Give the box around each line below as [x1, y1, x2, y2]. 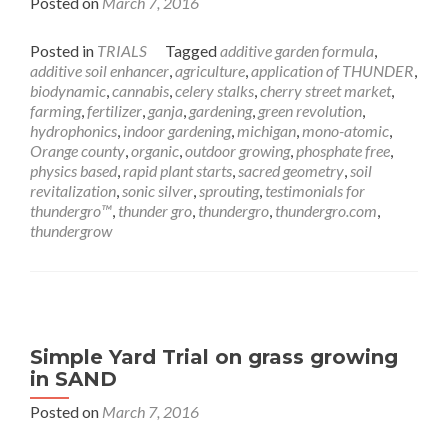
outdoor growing [185, 141, 290, 160]
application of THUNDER [251, 61, 414, 80]
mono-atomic [302, 121, 389, 140]
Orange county [30, 141, 125, 160]
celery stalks [175, 81, 254, 100]
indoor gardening [123, 121, 231, 140]
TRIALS [97, 41, 147, 60]
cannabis [112, 81, 169, 100]
